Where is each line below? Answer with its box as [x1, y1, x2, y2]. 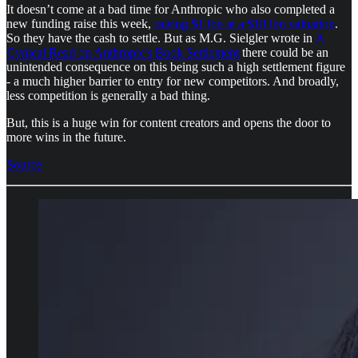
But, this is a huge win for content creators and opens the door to [6, 116, 331, 130]
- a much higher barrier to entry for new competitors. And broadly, [6, 74, 339, 89]
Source [6, 157, 42, 172]
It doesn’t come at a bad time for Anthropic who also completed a [6, 2, 335, 17]
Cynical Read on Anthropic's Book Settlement [6, 46, 239, 60]
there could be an [239, 46, 328, 60]
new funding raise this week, [6, 17, 154, 31]
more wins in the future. [6, 130, 126, 145]
